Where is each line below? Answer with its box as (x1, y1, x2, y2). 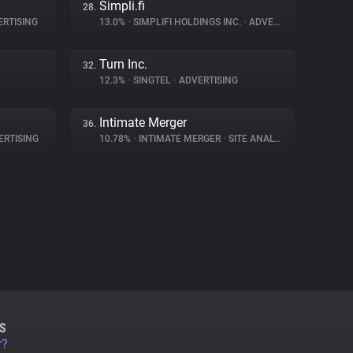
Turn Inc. (99, 57, 147, 72)
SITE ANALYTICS (226, 133, 273, 144)
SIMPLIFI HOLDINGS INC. (131, 17, 243, 28)
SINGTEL (131, 75, 173, 86)
